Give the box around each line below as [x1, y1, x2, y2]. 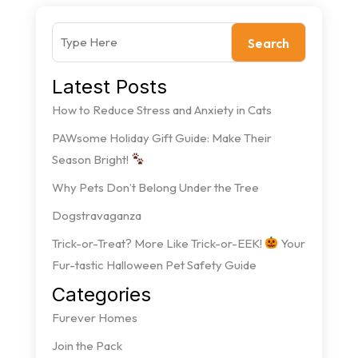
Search [248, 34, 290, 51]
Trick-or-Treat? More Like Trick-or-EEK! [51, 235, 265, 251]
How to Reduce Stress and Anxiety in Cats [51, 101, 272, 117]
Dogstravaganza [51, 207, 141, 223]
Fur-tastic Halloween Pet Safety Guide [51, 257, 257, 272]
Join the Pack [51, 337, 122, 353]
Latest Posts [51, 74, 167, 98]
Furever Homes [51, 309, 137, 325]
